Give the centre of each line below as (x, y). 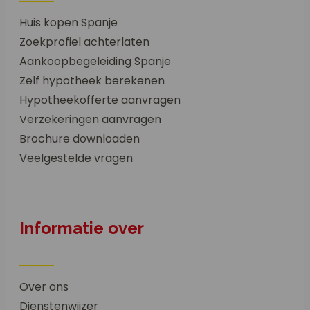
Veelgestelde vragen (76, 158)
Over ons (44, 286)
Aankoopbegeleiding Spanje (95, 61)
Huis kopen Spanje (69, 22)
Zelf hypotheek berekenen (92, 80)
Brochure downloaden (80, 138)
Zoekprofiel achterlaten (84, 42)
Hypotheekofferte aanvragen (100, 100)
